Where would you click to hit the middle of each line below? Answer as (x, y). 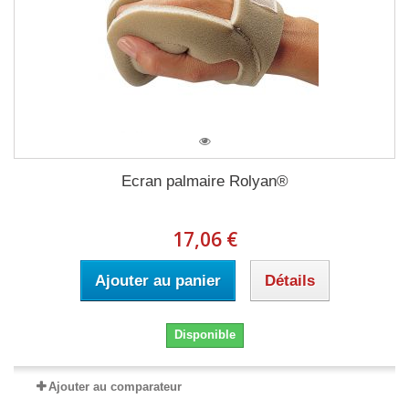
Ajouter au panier (157, 281)
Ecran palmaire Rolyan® (204, 181)
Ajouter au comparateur (115, 387)
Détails (289, 281)
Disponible (204, 335)
